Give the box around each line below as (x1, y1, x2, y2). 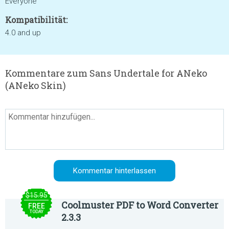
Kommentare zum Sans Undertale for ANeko (5, 67, 207, 79)
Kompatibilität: (5, 14, 67, 25)
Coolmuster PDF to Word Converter (61, 199, 218, 211)
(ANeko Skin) (5, 79, 66, 91)
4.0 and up (5, 28, 41, 37)
